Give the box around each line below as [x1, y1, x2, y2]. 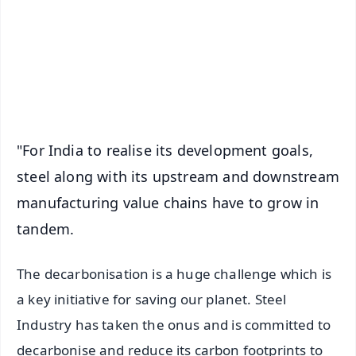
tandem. [17, 219, 75, 239]
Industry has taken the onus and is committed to [17, 315, 331, 335]
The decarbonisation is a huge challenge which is [17, 265, 332, 284]
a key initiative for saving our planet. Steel [17, 290, 287, 309]
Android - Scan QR [168, 48, 268, 64]
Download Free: [96, 23, 182, 39]
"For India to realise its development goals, [17, 141, 313, 161]
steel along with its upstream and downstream [17, 167, 339, 187]
